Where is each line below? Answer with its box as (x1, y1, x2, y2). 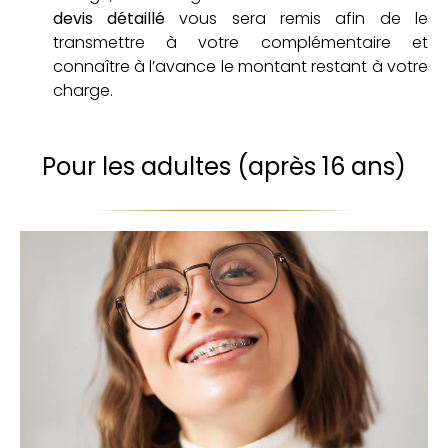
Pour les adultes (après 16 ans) (42, 150, 406, 183)
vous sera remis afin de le (164, 7, 429, 30)
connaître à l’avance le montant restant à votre (52, 55, 428, 78)
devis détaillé (52, 7, 165, 30)
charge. (52, 79, 113, 102)
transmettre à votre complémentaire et (52, 31, 428, 54)
